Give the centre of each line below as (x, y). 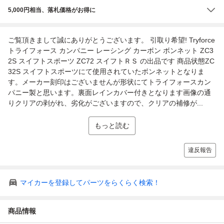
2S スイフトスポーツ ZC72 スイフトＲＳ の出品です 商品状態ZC (111, 61)
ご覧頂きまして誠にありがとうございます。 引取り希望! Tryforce (111, 40)
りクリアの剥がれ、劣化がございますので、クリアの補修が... (105, 103)
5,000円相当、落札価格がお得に (52, 10)
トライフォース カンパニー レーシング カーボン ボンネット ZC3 (111, 50)
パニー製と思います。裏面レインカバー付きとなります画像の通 (109, 92)
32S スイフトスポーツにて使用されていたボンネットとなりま (106, 71)
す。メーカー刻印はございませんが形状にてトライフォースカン (109, 82)
